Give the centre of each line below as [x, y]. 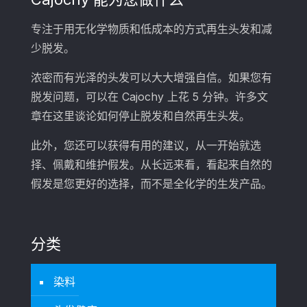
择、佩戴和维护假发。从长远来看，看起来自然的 [151, 164]
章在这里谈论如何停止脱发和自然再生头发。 [140, 115]
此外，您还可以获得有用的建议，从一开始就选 [146, 145]
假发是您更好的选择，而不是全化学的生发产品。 [151, 183]
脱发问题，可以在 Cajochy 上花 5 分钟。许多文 [149, 96]
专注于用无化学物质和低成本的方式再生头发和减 [151, 28]
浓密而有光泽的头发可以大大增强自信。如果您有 [151, 77]
